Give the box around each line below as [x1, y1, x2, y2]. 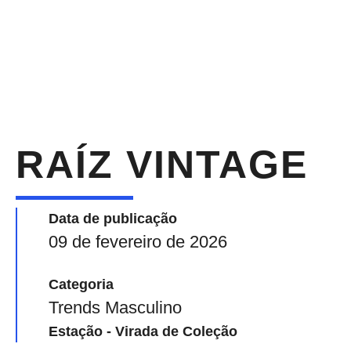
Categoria [49, 277, 114, 292]
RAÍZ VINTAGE [16, 143, 308, 186]
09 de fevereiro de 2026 [49, 232, 227, 251]
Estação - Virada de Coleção [49, 324, 237, 339]
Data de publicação [49, 211, 177, 226]
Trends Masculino [49, 298, 182, 317]
